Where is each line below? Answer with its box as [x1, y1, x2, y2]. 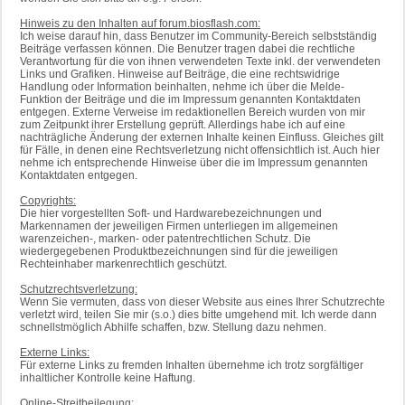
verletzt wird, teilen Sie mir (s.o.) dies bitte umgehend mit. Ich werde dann [20, 308, 377, 322]
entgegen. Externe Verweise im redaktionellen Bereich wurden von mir [20, 106, 365, 119]
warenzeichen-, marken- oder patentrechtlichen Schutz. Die [20, 232, 311, 246]
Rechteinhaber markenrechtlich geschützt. [20, 258, 227, 271]
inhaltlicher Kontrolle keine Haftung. [20, 372, 195, 385]
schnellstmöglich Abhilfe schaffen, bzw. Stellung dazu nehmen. [20, 321, 326, 334]
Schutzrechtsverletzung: [20, 283, 137, 297]
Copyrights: [20, 194, 76, 208]
